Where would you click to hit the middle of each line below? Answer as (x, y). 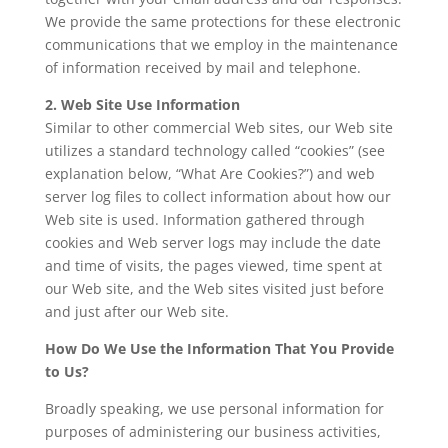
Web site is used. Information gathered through (204, 220)
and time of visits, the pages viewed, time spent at (213, 266)
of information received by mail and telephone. (202, 68)
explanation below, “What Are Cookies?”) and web (209, 174)
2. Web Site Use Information (142, 105)
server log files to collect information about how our (217, 197)
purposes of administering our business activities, (212, 432)
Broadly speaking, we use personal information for (214, 409)
